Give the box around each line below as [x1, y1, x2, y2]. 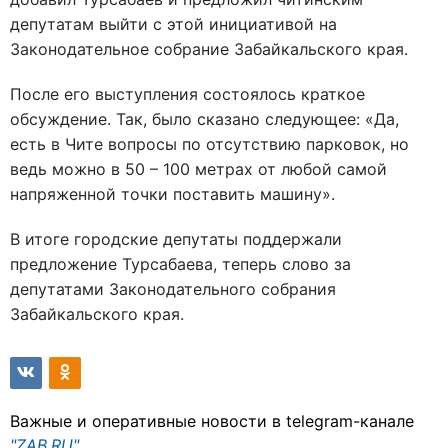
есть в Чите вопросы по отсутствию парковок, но [10, 134, 409, 154]
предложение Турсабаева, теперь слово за [10, 254, 351, 274]
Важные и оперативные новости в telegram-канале [10, 411, 414, 431]
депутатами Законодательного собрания [10, 279, 336, 299]
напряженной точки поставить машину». [10, 184, 335, 204]
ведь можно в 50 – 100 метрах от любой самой [10, 159, 387, 179]
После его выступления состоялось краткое [10, 84, 365, 104]
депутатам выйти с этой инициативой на [10, 14, 337, 34]
